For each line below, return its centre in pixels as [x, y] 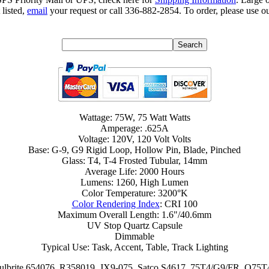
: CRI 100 [178, 204]
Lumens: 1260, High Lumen [134, 183]
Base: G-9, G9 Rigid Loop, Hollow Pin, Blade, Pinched [134, 150]
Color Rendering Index [116, 204]
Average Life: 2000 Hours [134, 172]
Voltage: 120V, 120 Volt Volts [134, 139]
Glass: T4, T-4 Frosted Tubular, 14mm [134, 161]
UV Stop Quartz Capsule [134, 226]
